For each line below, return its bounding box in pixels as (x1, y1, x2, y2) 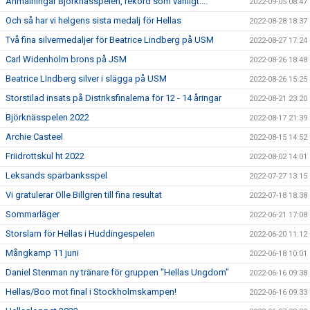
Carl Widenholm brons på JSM (6, 54, 127, 64)
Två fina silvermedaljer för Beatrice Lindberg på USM (6, 35, 214, 45)
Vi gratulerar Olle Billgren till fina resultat (6, 190, 162, 200)
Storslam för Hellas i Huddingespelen (6, 228, 155, 239)
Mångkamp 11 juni (6, 248, 79, 258)
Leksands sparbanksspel (6, 170, 107, 181)
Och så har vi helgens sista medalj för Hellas (6, 15, 181, 26)
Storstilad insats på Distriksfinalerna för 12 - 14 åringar (6, 93, 221, 103)
